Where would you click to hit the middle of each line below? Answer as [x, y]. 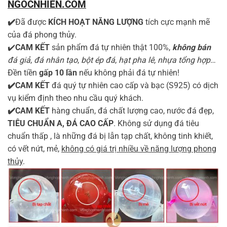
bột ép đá [98, 60]
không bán [192, 47]
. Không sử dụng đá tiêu [156, 123]
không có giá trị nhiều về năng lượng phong [139, 148]
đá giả [19, 60]
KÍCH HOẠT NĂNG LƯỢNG [97, 22]
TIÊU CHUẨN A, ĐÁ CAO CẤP [61, 123]
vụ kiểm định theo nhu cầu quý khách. [75, 98]
